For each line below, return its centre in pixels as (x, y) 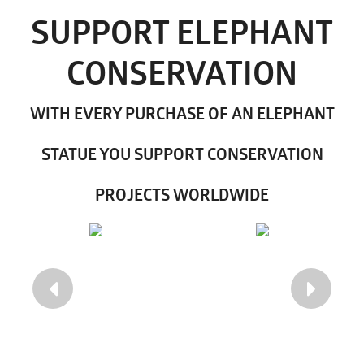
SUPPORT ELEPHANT (182, 32)
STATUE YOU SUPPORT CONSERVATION (182, 155)
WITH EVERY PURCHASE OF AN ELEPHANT (182, 114)
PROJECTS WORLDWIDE (182, 195)
